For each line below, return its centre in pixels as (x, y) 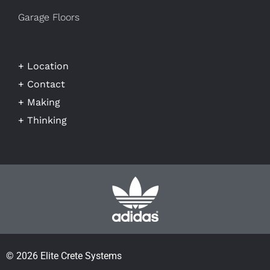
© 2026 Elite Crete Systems (64, 256)
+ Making (39, 102)
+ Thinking (42, 120)
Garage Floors (49, 17)
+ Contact (42, 84)
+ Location (43, 66)
